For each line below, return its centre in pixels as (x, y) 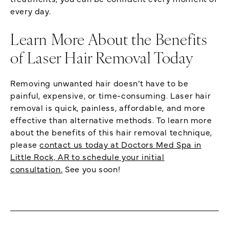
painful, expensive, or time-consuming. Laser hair (111, 95)
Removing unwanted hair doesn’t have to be (99, 83)
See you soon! (91, 168)
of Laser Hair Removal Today (102, 59)
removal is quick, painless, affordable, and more (108, 107)
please (25, 144)
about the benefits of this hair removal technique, (111, 132)
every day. (31, 10)
